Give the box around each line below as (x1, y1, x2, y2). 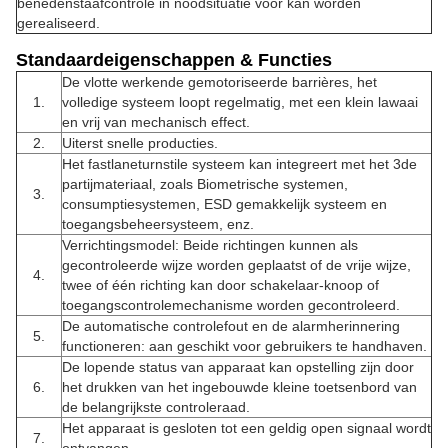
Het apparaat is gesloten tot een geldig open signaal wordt (62, 420, 431, 436)
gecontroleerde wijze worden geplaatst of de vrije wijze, (62, 257, 411, 273)
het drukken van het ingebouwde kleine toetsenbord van (62, 379, 417, 395)
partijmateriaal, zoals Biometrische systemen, (62, 176, 348, 192)
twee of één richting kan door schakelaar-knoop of (62, 277, 379, 293)
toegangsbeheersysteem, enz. (62, 216, 254, 232)
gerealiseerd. (17, 15, 100, 31)
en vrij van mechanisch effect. (62, 114, 250, 130)
